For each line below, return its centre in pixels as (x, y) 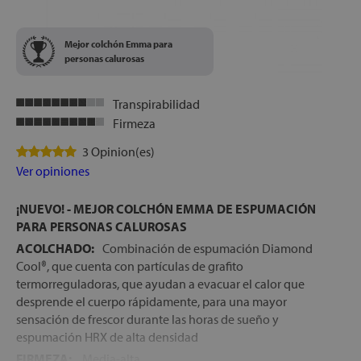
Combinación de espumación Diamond (207, 249)
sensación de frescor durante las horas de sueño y (147, 320)
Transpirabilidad (156, 104)
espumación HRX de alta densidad (107, 337)
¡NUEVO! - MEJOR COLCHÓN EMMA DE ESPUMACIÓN (166, 209)
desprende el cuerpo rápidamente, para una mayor (151, 302)
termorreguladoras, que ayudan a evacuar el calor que (160, 284)
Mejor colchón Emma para (118, 44)
